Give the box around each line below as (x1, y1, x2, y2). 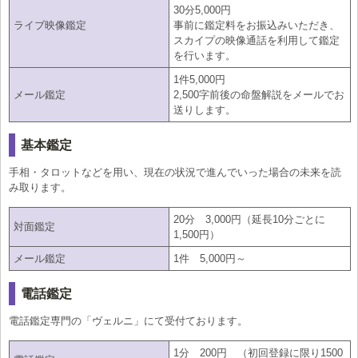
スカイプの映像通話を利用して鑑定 (173, 34, 340, 46)
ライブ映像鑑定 (13, 18, 86, 31)
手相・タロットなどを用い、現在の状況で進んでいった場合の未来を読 (8, 165, 341, 178)
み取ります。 (8, 181, 71, 193)
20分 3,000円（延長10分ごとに (173, 213, 325, 225)
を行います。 (173, 49, 236, 62)
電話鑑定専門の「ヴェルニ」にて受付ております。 (8, 314, 248, 327)
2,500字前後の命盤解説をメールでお (173, 88, 344, 101)
